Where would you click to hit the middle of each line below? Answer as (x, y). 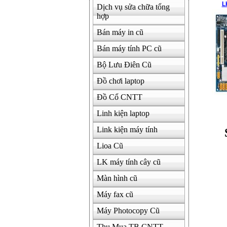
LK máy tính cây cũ (128, 162)
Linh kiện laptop (123, 113)
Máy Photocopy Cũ (128, 211)
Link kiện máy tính (127, 129)
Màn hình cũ (117, 178)
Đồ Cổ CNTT (119, 97)
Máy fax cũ (115, 194)
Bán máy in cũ (120, 32)
